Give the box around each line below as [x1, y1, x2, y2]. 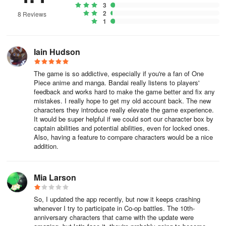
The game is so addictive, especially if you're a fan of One [34, 69, 204, 78]
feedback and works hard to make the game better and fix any [34, 87, 215, 96]
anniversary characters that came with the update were [34, 212, 194, 222]
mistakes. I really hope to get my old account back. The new [34, 96, 211, 105]
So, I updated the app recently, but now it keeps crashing [34, 194, 200, 204]
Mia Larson [34, 172, 76, 183]
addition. [34, 141, 59, 151]
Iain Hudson [34, 46, 80, 58]
